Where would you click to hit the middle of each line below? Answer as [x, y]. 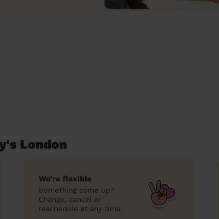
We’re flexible [65, 179]
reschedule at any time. [81, 209]
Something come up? [76, 190]
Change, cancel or [70, 199]
